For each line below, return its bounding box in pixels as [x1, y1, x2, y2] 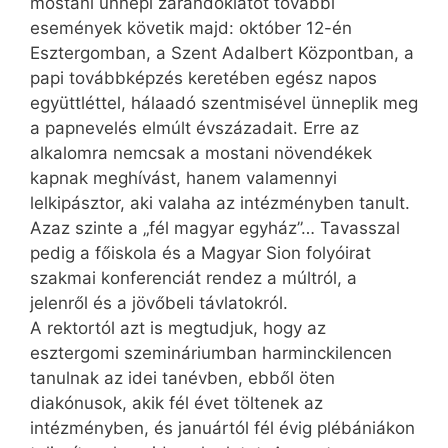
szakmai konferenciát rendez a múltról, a [30, 268, 357, 289]
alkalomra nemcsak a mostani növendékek [30, 143, 372, 164]
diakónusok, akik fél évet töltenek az [30, 393, 323, 414]
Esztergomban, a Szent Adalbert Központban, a [30, 43, 414, 64]
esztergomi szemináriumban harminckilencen [30, 343, 392, 364]
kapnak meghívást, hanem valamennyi [30, 168, 337, 189]
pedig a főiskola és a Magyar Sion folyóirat [30, 243, 371, 264]
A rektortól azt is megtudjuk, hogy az [30, 318, 326, 339]
